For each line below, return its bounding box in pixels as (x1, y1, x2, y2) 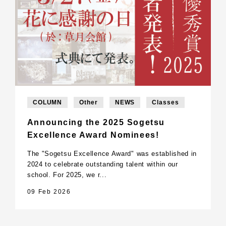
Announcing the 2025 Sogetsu (27, 118, 165, 127)
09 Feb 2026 (27, 188, 71, 195)
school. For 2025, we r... (27, 171, 107, 179)
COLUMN (32, 98, 63, 106)
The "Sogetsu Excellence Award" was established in (27, 149, 197, 157)
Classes (152, 98, 179, 106)
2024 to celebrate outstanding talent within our (27, 160, 178, 168)
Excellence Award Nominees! (27, 130, 159, 139)
